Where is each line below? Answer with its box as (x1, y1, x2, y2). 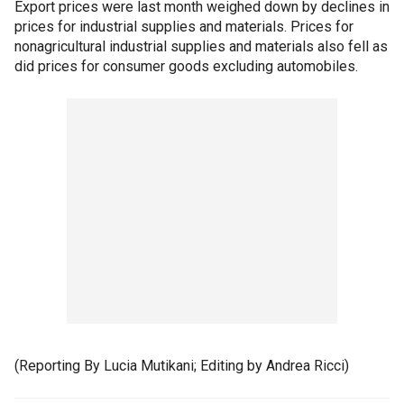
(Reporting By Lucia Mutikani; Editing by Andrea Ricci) (14, 357, 349, 374)
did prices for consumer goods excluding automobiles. (14, 58, 358, 75)
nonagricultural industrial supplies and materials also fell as (14, 38, 388, 55)
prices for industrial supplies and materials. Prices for (14, 18, 353, 35)
